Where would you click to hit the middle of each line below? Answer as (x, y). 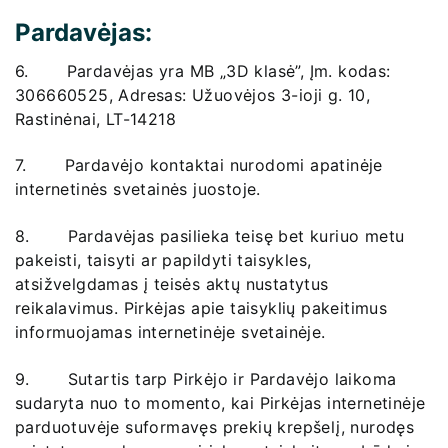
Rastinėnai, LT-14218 (95, 118)
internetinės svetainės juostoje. (138, 189)
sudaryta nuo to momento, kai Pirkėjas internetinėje (220, 402)
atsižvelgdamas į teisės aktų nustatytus (172, 284)
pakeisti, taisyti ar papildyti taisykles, (163, 260)
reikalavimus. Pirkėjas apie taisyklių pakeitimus (201, 308)
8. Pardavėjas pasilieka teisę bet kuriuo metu (210, 236)
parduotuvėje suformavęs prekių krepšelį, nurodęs (215, 426)
